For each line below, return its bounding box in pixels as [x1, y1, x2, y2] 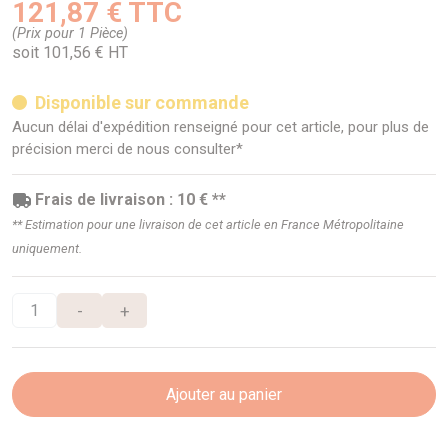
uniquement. [12, 241, 82, 257]
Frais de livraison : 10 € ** [35, 190, 227, 210]
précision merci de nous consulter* [12, 140, 243, 159]
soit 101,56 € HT [12, 43, 128, 63]
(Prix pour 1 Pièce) [12, 25, 128, 43]
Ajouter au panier [166, 384, 282, 404]
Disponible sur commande [34, 92, 249, 114]
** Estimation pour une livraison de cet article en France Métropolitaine [12, 217, 404, 233]
